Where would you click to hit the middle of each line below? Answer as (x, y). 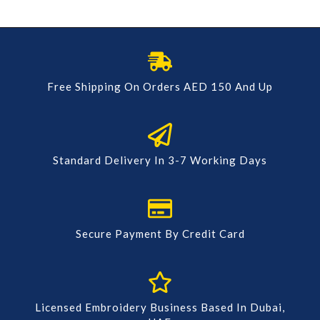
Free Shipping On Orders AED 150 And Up (160, 87)
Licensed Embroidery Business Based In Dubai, (160, 307)
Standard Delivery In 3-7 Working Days (160, 160)
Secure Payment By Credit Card (160, 234)
